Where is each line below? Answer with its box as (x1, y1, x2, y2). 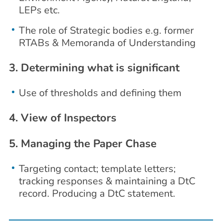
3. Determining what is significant (9, 60, 179, 76)
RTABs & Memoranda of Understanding (19, 36, 196, 50)
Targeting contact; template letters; (19, 162, 176, 176)
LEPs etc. (19, 3, 60, 17)
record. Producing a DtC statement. (19, 187, 175, 201)
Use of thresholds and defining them (19, 86, 181, 100)
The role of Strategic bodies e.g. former (19, 24, 194, 38)
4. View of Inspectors (9, 111, 116, 126)
